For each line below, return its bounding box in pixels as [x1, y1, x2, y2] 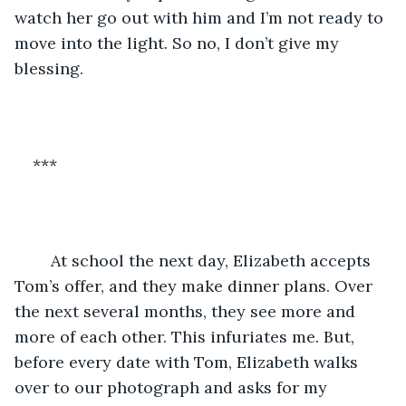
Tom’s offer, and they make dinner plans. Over [14, 275, 377, 296]
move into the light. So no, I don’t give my [14, 32, 343, 53]
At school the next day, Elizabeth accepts [33, 249, 51, 271]
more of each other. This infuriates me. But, [14, 325, 359, 347]
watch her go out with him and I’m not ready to [14, 6, 388, 28]
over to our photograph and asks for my [14, 376, 332, 398]
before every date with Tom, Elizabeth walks [14, 351, 362, 372]
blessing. [14, 57, 88, 79]
